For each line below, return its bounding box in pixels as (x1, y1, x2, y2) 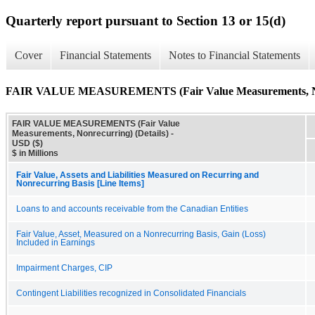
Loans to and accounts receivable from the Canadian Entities (16, 204, 248, 213)
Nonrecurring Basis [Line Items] (16, 179, 144, 188)
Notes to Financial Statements (169, 49, 300, 62)
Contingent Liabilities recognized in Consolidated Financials (16, 288, 246, 297)
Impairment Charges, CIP (16, 263, 112, 272)
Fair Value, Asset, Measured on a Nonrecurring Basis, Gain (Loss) (16, 229, 266, 238)
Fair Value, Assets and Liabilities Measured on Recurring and (16, 170, 259, 179)
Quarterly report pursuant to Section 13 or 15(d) (6, 13, 285, 28)
